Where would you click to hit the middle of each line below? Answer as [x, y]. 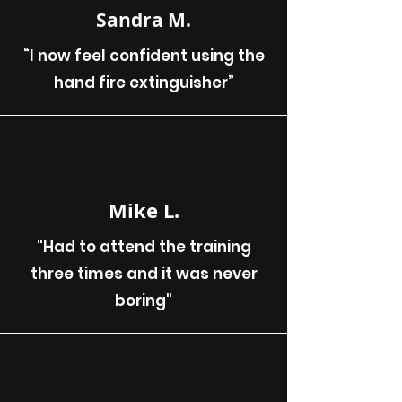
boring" [144, 301]
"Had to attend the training [144, 247]
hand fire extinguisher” [144, 83]
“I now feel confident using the [144, 56]
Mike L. [144, 211]
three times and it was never [144, 274]
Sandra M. [144, 21]
